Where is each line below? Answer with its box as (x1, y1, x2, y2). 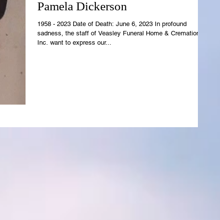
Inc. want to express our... (37, 38, 111, 46)
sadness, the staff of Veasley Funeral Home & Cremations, (37, 29, 205, 37)
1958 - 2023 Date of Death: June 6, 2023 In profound (37, 20, 187, 27)
